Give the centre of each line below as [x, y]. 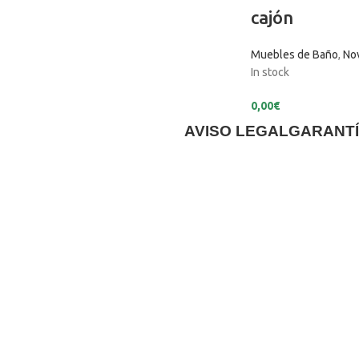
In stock [270, 72]
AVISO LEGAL [236, 131]
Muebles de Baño [294, 54]
